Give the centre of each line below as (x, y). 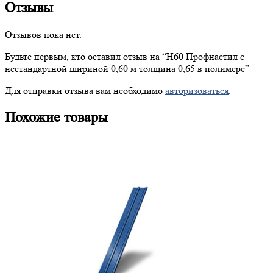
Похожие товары (56, 117)
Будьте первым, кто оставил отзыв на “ (86, 56)
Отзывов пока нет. (43, 34)
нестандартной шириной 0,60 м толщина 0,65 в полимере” (127, 68)
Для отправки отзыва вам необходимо (85, 90)
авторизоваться (197, 90)
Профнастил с (214, 56)
